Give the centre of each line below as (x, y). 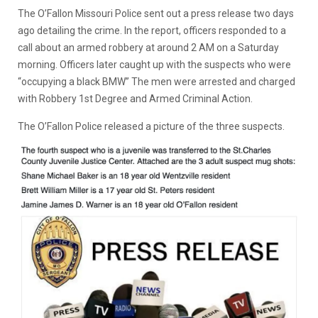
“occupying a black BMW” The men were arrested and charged (157, 81)
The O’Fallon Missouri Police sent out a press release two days (156, 13)
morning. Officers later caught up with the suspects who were (154, 64)
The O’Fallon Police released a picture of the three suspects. (151, 126)
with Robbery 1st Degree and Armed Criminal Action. (135, 98)
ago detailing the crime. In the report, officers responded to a (152, 30)
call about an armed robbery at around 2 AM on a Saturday (148, 47)
